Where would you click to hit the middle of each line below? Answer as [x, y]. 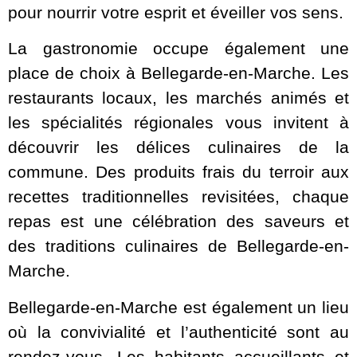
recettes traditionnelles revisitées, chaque [178, 197]
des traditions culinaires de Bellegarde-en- [178, 246]
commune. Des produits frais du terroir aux [178, 172]
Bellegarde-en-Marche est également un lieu [178, 307]
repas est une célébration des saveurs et [178, 222]
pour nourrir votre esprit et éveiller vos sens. [176, 12]
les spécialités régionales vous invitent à [178, 123]
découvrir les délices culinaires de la [178, 147]
